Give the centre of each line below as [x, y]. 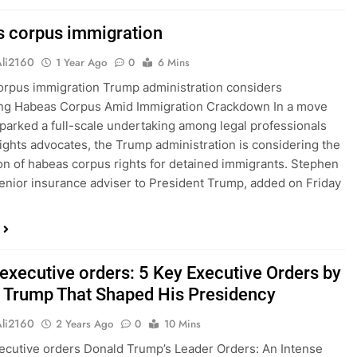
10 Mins [183, 324]
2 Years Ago [85, 324]
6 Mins [174, 63]
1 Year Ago [82, 63]
